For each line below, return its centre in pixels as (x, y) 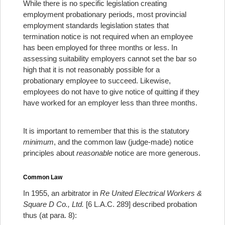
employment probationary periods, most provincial (105, 14)
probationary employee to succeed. (81, 81)
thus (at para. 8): (50, 215)
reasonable (94, 153)
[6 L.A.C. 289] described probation (140, 204)
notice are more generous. (156, 153)
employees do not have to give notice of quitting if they (111, 92)
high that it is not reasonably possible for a (91, 70)
